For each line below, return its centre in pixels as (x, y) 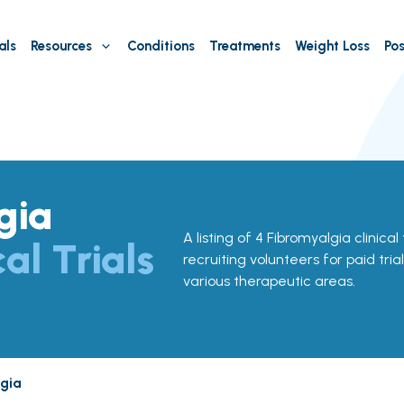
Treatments (244, 46)
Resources (61, 46)
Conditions (161, 46)
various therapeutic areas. (269, 280)
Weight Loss (332, 46)
